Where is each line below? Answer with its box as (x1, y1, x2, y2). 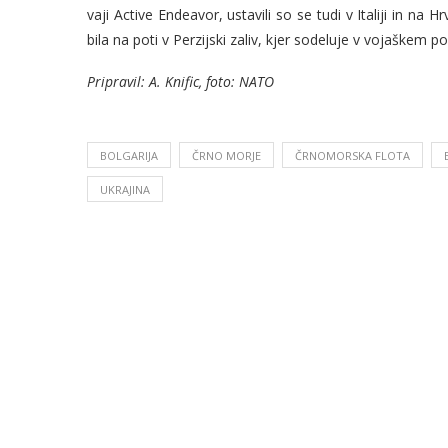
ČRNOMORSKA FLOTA (295, 148, 410, 164)
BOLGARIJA (100, 148, 158, 164)
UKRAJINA (100, 182, 150, 198)
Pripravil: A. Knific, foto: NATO (87, 72, 274, 92)
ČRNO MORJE (192, 148, 261, 164)
